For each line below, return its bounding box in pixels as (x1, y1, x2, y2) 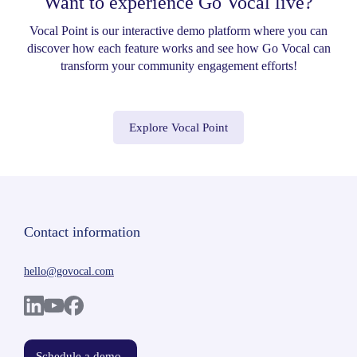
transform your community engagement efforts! (60, 58, 297, 73)
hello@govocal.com (24, 265, 114, 277)
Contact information (24, 223, 140, 240)
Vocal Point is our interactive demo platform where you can (29, 23, 328, 37)
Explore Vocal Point (129, 120, 228, 134)
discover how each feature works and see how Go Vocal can (26, 41, 331, 55)
